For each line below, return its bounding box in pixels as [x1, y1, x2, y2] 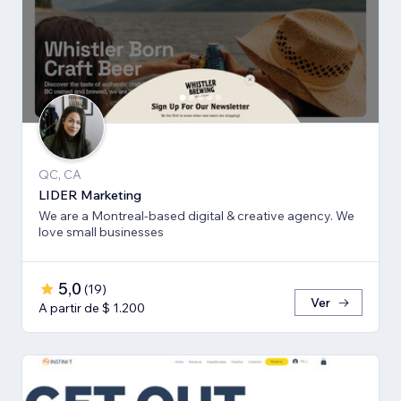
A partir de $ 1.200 [38, 300, 145, 317]
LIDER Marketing [38, 187, 141, 204]
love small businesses [38, 224, 164, 241]
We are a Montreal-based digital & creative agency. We [38, 208, 354, 225]
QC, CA [38, 166, 81, 183]
